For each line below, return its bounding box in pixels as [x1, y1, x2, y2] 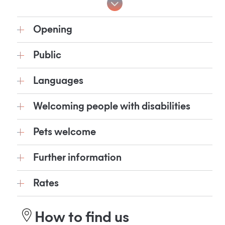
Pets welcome [33, 127, 96, 137]
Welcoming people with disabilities [33, 101, 190, 111]
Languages [33, 76, 83, 86]
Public [33, 50, 61, 60]
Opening [33, 25, 72, 35]
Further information [33, 153, 122, 163]
